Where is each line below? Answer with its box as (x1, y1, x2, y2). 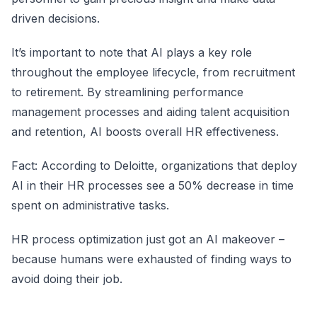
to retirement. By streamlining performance (11, 85, 243, 99)
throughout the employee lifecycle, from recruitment (11, 65, 295, 79)
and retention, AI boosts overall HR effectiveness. (11, 125, 279, 139)
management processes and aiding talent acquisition (11, 105, 289, 119)
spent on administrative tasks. (11, 198, 169, 212)
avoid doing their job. (11, 272, 122, 286)
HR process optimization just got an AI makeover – (11, 232, 284, 246)
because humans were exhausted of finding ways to (11, 252, 292, 266)
